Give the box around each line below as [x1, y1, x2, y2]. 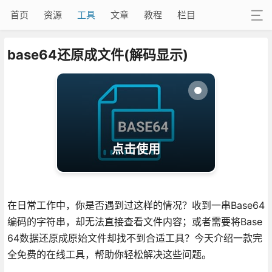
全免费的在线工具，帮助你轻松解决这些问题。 [7, 248, 211, 260]
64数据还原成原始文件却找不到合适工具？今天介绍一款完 [7, 232, 262, 244]
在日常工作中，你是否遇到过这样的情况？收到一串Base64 [7, 199, 265, 211]
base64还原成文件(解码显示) [7, 46, 188, 63]
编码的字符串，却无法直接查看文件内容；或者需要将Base [7, 216, 262, 228]
